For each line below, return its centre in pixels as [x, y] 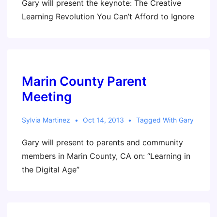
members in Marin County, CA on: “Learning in [106, 156]
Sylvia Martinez [46, 120]
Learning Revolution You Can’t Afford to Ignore [108, 16]
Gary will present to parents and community [102, 142]
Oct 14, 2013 [103, 120]
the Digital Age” [51, 170]
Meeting [47, 97]
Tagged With [158, 120]
